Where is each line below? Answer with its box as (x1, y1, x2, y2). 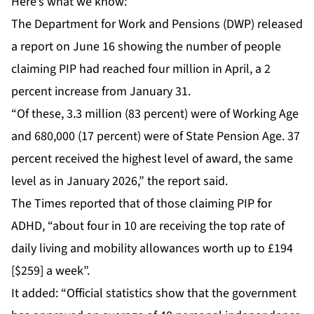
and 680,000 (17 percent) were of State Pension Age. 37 (11, 127, 300, 145)
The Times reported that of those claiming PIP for (11, 194, 272, 212)
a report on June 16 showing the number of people (11, 37, 281, 55)
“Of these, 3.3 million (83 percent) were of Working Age (11, 104, 299, 123)
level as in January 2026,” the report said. (11, 172, 228, 190)
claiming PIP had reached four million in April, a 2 (11, 60, 271, 78)
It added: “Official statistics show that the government (11, 284, 296, 302)
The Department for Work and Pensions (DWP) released (11, 15, 303, 33)
